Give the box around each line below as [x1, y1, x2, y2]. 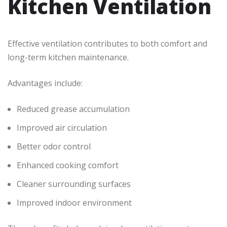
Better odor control [17, 141, 91, 153]
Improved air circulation [17, 122, 107, 134]
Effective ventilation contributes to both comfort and [8, 38, 207, 50]
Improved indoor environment [17, 197, 132, 209]
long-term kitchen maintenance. [8, 52, 129, 63]
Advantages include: [8, 78, 83, 89]
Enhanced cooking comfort [17, 160, 119, 171]
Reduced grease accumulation [17, 103, 130, 115]
